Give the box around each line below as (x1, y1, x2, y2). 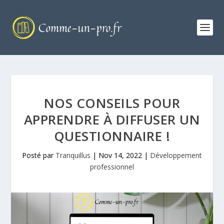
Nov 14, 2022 (98, 150, 142, 160)
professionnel (90, 162, 134, 171)
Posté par (22, 150, 55, 160)
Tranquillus (55, 150, 90, 160)
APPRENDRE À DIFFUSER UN (23, 110, 200, 128)
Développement (150, 150, 202, 160)
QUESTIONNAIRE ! (53, 127, 170, 145)
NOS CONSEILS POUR (43, 94, 180, 112)
